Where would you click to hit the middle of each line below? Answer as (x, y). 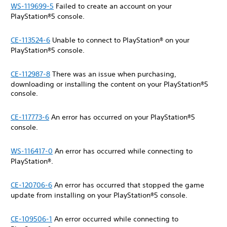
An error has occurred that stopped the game (128, 185)
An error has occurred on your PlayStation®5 (122, 117)
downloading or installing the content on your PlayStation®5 (109, 84)
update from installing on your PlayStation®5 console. (100, 195)
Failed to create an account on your (113, 6)
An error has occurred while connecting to (123, 151)
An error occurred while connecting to (115, 219)
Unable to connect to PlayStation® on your (120, 40)
